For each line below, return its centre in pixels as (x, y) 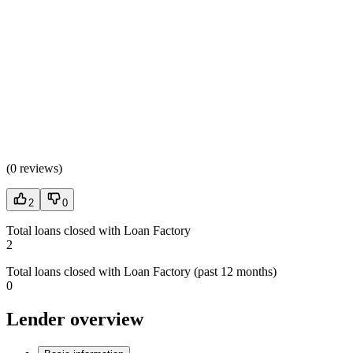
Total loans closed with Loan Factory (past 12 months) (141, 272)
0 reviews (34, 169)
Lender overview (75, 320)
